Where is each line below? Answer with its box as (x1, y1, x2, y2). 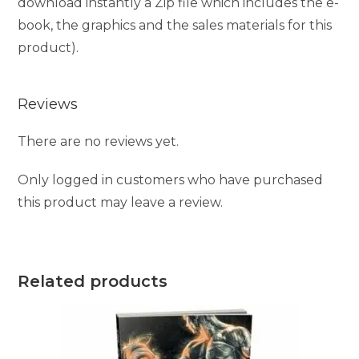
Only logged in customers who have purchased (18, 172, 324, 188)
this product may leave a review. (18, 195, 224, 211)
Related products (18, 272, 168, 292)
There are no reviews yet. (18, 134, 179, 150)
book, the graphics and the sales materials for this (18, 18, 333, 34)
